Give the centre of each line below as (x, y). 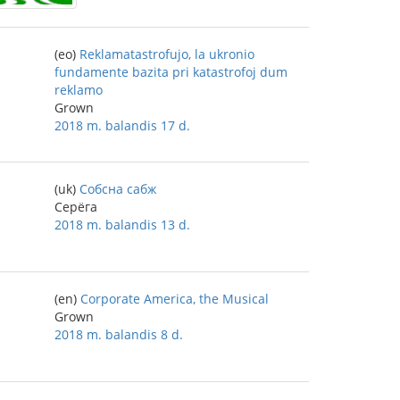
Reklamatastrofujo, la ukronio (167, 54)
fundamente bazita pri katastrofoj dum (171, 72)
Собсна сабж (118, 189)
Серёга (76, 207)
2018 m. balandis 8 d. (119, 334)
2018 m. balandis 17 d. (122, 125)
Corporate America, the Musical (175, 299)
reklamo (79, 90)
